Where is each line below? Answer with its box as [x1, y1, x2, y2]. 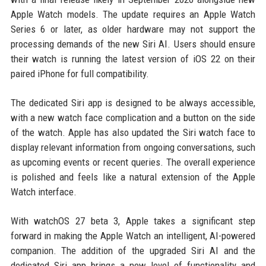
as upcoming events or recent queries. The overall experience [10, 156, 256, 169]
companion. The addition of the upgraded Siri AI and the [10, 245, 256, 257]
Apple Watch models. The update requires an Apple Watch [10, 8, 256, 21]
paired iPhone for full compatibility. [10, 68, 149, 80]
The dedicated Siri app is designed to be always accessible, [10, 97, 256, 109]
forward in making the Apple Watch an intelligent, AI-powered [10, 230, 256, 242]
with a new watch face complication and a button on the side [10, 112, 256, 124]
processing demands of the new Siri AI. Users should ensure [10, 38, 256, 50]
